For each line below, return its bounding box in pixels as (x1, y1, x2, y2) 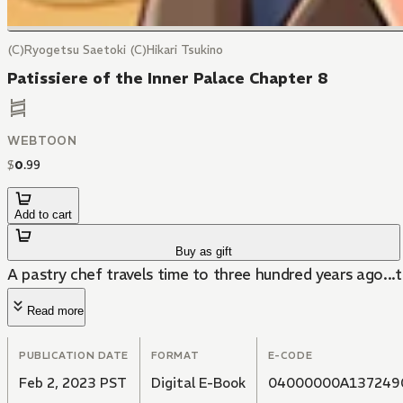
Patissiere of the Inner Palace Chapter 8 (7, 68, 328, 88)
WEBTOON (7, 133, 77, 149)
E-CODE (267, 349, 313, 363)
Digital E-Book (150, 374, 246, 392)
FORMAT (150, 349, 200, 363)
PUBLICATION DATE (19, 349, 129, 363)
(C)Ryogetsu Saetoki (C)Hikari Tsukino (7, 42, 223, 58)
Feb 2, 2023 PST (19, 374, 127, 392)
